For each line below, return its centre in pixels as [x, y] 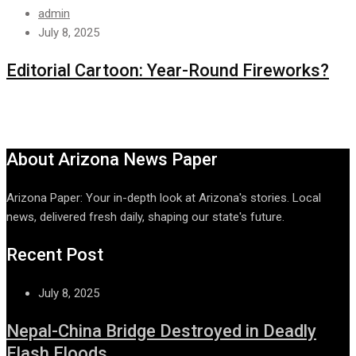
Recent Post [55, 255]
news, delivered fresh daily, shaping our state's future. [145, 217]
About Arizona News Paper [112, 160]
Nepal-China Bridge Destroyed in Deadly [161, 331]
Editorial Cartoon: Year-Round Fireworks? [168, 71]
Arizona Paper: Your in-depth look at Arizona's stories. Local [164, 198]
